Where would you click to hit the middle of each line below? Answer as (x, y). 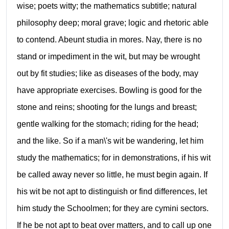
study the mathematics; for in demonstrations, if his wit (113, 157)
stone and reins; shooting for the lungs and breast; (107, 107)
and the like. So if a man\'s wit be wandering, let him (110, 141)
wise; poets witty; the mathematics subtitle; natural (107, 6)
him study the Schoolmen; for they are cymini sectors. (112, 208)
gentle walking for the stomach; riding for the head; (107, 124)
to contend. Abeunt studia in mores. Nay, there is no (109, 39)
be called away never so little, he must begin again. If (112, 174)
